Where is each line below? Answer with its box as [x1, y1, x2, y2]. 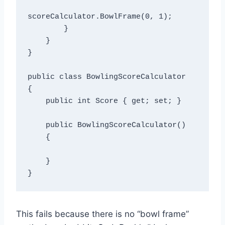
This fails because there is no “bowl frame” [16, 208, 189, 219]
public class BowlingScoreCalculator [27, 73, 186, 82]
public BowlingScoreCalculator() [27, 121, 46, 130]
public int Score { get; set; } [27, 97, 46, 106]
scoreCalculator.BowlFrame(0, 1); [27, 13, 172, 22]
